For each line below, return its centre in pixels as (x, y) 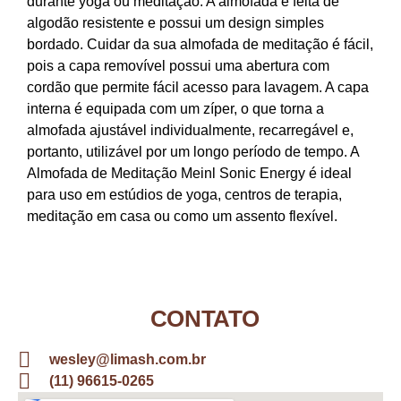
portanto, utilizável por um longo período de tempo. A (193, 151)
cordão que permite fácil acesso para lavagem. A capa (198, 87)
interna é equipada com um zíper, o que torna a (175, 108)
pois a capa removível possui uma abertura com (178, 65)
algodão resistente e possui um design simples (175, 22)
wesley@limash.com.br (128, 360)
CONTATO (205, 319)
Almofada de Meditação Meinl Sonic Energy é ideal (189, 173)
